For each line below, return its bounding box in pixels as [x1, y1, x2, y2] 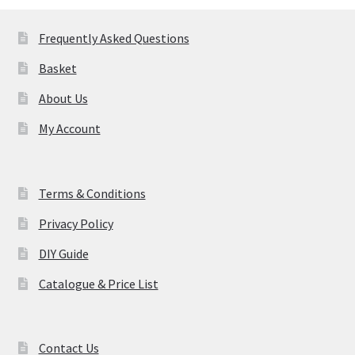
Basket [38, 60, 77, 77]
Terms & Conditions [38, 185, 146, 201]
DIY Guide [38, 245, 89, 261]
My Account [38, 120, 101, 137]
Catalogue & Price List [38, 275, 158, 292]
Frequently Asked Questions [38, 30, 189, 47]
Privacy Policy [38, 215, 113, 231]
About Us [38, 90, 88, 107]
